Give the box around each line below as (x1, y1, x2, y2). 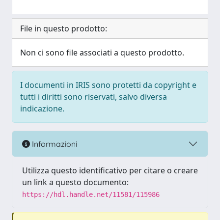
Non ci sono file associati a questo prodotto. (20, 47, 184, 58)
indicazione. (20, 103, 64, 114)
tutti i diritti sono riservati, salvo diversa (20, 91, 167, 102)
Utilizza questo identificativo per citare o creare (22, 165, 198, 176)
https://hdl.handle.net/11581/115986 (22, 191, 160, 198)
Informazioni (30, 138, 77, 149)
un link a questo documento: (22, 177, 129, 188)
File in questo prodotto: (20, 23, 107, 34)
